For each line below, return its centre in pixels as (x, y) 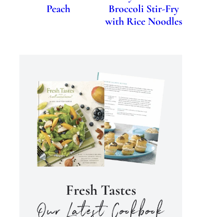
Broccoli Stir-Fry (143, 9)
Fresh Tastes (101, 190)
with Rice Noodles (143, 22)
